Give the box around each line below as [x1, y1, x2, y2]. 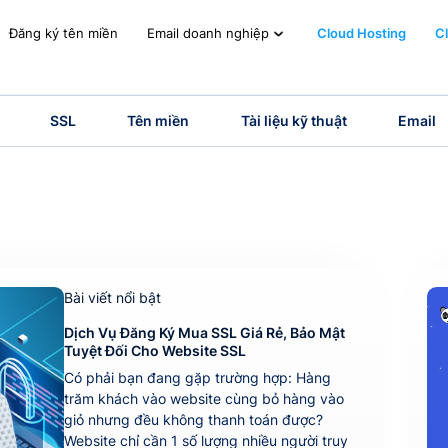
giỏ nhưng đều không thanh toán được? [63, 410, 323, 428]
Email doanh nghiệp [147, 26, 270, 42]
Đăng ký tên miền [9, 25, 119, 41]
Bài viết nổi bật [63, 289, 161, 307]
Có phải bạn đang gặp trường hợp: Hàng [63, 368, 331, 386]
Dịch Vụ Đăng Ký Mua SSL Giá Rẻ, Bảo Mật [63, 324, 345, 342]
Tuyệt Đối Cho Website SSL [63, 342, 246, 360]
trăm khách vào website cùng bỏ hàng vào [63, 389, 344, 407]
